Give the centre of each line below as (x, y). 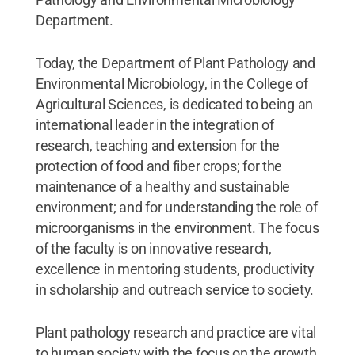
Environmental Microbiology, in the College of (172, 83)
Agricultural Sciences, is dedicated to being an (174, 104)
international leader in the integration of (155, 124)
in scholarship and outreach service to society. (175, 289)
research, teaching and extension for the (157, 145)
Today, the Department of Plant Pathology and (175, 63)
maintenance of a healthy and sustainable (162, 186)
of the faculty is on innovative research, (153, 248)
